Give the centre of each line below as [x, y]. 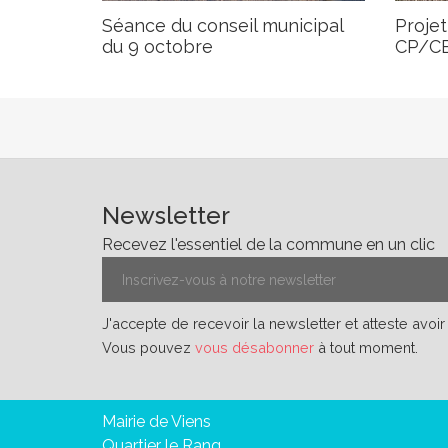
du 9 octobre [157, 46]
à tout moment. [366, 348]
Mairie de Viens [156, 422]
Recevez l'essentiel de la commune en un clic [268, 245]
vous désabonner [254, 348]
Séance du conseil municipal [222, 25]
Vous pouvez [148, 348]
